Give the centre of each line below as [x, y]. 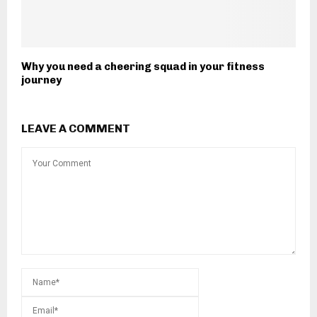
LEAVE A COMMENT [76, 129]
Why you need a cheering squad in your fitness [143, 67]
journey [41, 80]
